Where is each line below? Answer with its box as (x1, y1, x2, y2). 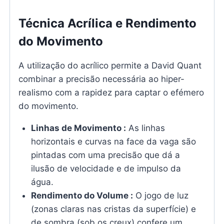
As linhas (126, 122, 165, 133)
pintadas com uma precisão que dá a (31, 149, 180, 160)
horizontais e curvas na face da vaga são (31, 136, 196, 146)
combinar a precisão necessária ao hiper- (18, 73, 184, 84)
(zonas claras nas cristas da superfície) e (31, 203, 196, 214)
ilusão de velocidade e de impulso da (31, 163, 181, 173)
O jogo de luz (133, 190, 189, 200)
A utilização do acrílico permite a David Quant (18, 60, 201, 70)
